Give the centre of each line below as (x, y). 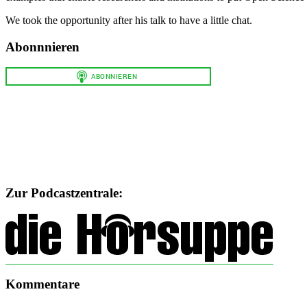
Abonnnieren (42, 47)
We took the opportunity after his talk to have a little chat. (129, 20)
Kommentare (42, 284)
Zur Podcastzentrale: (64, 193)
